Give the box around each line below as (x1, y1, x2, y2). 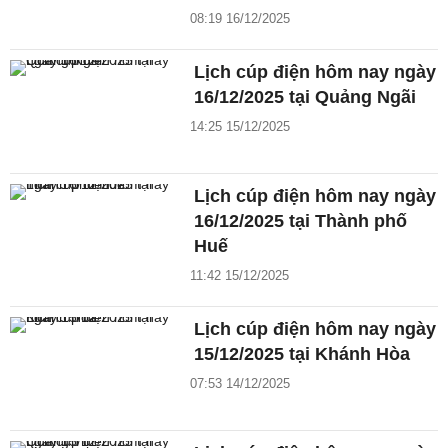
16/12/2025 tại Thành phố (194, 210, 408, 231)
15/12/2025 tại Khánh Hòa (194, 343, 411, 364)
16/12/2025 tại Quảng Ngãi (194, 87, 417, 108)
